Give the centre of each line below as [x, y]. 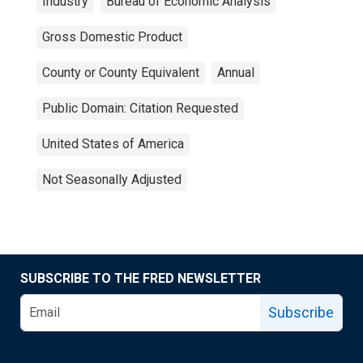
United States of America [113, 144]
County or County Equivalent [121, 73]
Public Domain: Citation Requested [140, 108]
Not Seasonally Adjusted [112, 179]
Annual [236, 73]
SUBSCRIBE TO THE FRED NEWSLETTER [141, 278]
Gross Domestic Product [112, 37]
